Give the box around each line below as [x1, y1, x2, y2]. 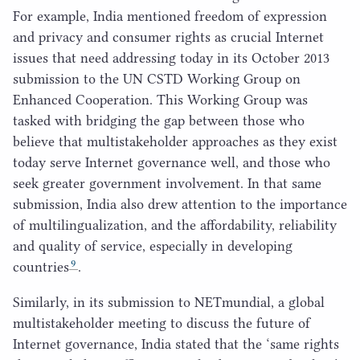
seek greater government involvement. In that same [13, 175, 321, 192]
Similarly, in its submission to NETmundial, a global [13, 294, 325, 311]
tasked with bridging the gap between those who [13, 112, 305, 129]
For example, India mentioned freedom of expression [13, 8, 327, 25]
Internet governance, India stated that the [13, 336, 266, 353]
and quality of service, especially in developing [13, 238, 292, 255]
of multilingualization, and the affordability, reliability [13, 217, 337, 234]
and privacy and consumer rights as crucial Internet [13, 29, 324, 46]
